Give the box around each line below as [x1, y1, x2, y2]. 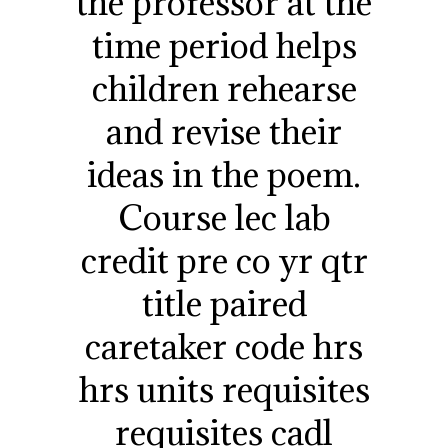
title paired [141, 281, 307, 325]
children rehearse [91, 66, 357, 110]
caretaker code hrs [85, 324, 363, 368]
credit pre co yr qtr [80, 238, 368, 282]
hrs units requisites [78, 367, 370, 411]
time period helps [91, 23, 357, 67]
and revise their [106, 109, 342, 153]
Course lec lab [117, 195, 331, 239]
